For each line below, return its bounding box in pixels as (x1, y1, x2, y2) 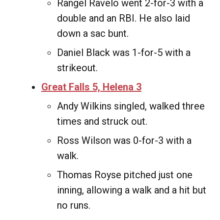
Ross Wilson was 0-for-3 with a (57, 135, 192, 146)
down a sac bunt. (57, 27, 129, 39)
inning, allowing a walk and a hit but (57, 184, 206, 196)
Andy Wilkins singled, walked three (57, 100, 205, 112)
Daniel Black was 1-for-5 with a (57, 47, 191, 58)
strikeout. (57, 62, 98, 74)
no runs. (57, 199, 90, 211)
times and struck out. (57, 115, 147, 127)
